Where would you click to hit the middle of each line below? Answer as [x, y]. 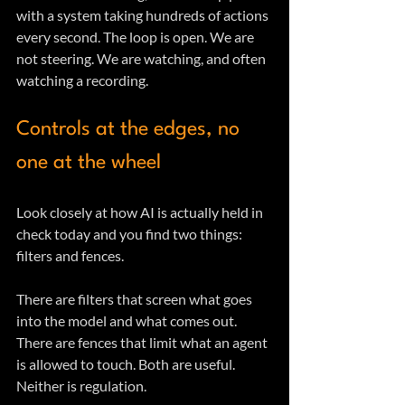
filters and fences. [70, 256]
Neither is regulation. [83, 386]
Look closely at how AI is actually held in [141, 212]
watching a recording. [82, 80]
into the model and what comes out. [128, 321]
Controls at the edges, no [131, 130]
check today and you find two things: [131, 234]
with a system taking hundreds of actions [144, 15]
